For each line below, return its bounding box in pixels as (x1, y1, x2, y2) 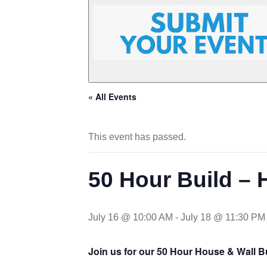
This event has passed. (88, 131, 186, 142)
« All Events (88, 90, 136, 103)
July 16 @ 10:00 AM (88, 212, 173, 222)
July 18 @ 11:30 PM (181, 212, 265, 222)
